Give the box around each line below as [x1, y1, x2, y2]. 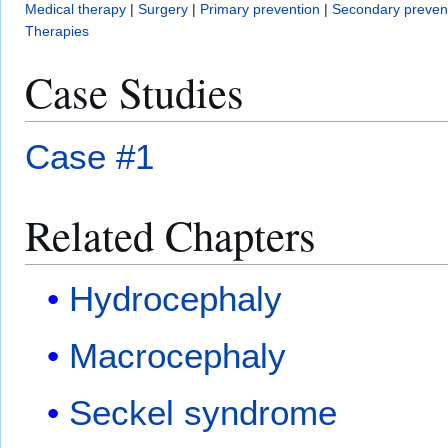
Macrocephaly [69, 336, 287, 376]
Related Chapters [25, 206, 316, 264]
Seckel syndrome [69, 393, 338, 433]
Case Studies [25, 63, 244, 121]
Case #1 [25, 137, 154, 177]
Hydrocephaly [69, 278, 283, 318]
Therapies [25, 23, 89, 40]
